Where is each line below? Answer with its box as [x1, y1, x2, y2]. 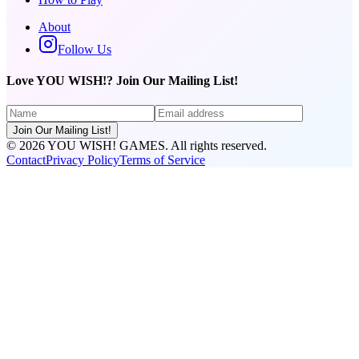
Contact [6, 153, 46, 167]
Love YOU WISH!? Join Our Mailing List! [6, 74, 238, 88]
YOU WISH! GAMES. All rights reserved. [45, 139, 267, 153]
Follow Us [58, 42, 111, 56]
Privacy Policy [46, 153, 119, 167]
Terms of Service [119, 153, 205, 167]
